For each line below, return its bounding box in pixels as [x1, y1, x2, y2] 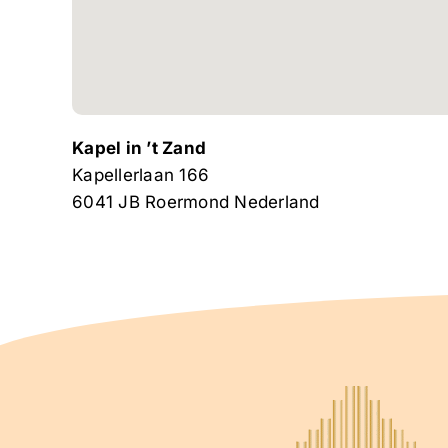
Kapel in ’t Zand [72, 137, 207, 158]
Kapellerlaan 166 [72, 164, 210, 185]
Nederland [234, 191, 320, 212]
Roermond [145, 191, 235, 212]
